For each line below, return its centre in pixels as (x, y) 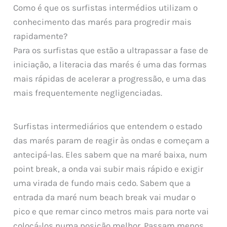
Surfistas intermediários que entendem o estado (108, 126)
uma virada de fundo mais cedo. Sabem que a (102, 183)
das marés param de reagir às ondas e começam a (111, 140)
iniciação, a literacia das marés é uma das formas (110, 65)
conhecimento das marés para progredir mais (103, 22)
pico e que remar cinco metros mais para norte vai (111, 211)
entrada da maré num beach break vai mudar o (105, 197)
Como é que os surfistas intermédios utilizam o (106, 8)
